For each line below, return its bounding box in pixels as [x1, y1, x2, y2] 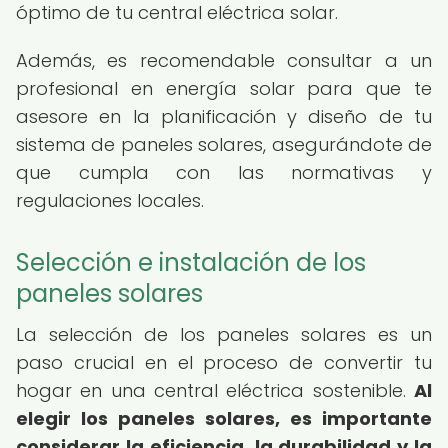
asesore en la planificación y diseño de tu [16, 104, 432, 129]
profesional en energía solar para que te [16, 76, 432, 101]
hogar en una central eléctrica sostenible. [16, 378, 414, 403]
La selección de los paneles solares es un [16, 322, 432, 347]
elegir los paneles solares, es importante [16, 406, 432, 431]
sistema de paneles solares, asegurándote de [16, 132, 432, 157]
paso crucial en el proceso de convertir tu [16, 350, 432, 375]
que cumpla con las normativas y [16, 160, 432, 185]
